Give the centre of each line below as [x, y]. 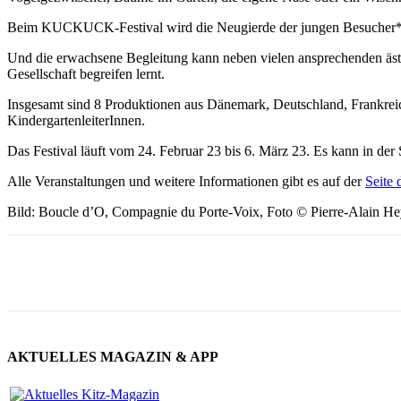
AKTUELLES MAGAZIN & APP [113, 357]
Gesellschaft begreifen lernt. [86, 74]
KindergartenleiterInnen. [76, 121]
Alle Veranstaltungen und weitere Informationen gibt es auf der [186, 182]
